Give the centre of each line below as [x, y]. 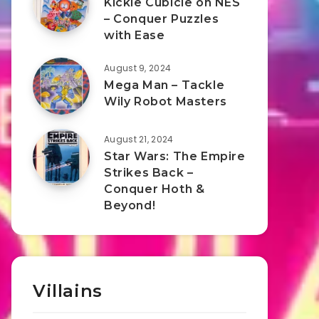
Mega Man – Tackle [164, 85]
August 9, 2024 [138, 68]
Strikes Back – [149, 173]
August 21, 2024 [139, 139]
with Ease [135, 35]
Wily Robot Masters [166, 101]
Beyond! [130, 205]
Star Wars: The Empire [175, 156]
